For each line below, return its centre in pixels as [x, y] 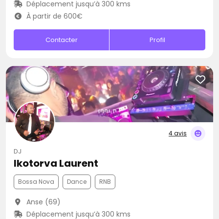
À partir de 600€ [53, 16]
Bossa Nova [36, 182]
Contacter [61, 40]
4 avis [178, 133]
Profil [158, 40]
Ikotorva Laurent [56, 163]
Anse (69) [42, 202]
